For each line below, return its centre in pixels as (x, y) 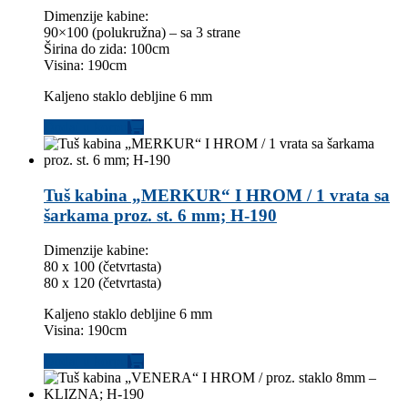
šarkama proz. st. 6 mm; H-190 (160, 215)
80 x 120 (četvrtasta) (102, 283)
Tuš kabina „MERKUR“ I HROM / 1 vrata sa (217, 195)
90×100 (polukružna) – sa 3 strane (142, 32)
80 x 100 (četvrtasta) (102, 267)
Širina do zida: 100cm (107, 48)
